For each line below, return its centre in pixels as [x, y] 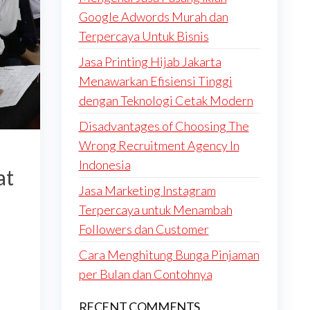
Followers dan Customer [144, 229]
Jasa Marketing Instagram [147, 190]
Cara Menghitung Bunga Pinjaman [169, 255]
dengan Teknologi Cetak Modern [166, 100]
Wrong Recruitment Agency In [159, 145]
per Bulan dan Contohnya [145, 274]
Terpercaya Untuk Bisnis [144, 36]
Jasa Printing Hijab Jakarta [150, 62]
